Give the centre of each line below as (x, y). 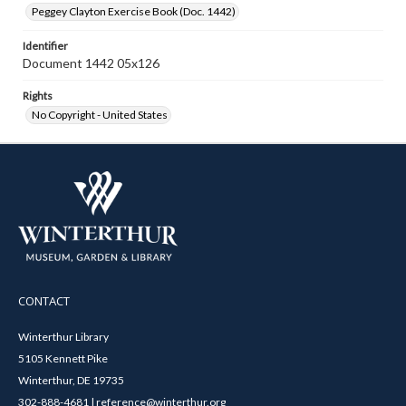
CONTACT (44, 300)
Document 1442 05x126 (91, 63)
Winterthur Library (63, 336)
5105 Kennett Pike (63, 358)
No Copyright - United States (100, 115)
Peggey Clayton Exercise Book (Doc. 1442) (134, 11)
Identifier (45, 46)
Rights (38, 96)
